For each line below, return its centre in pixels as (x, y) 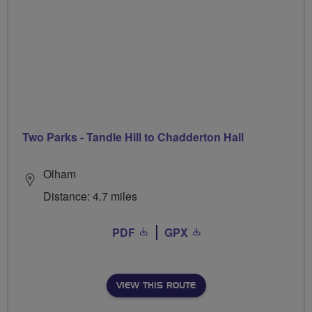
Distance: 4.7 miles (90, 196)
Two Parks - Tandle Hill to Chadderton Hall (133, 136)
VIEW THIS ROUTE (156, 285)
